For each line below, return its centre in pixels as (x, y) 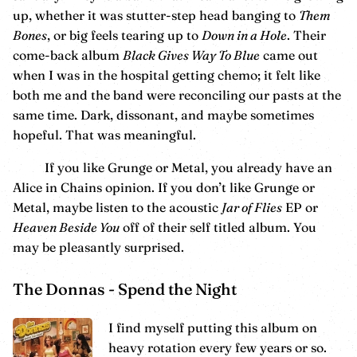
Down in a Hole (244, 35)
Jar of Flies (252, 207)
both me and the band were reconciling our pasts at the (177, 94)
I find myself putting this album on (213, 327)
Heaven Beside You (66, 227)
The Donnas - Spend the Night (125, 288)
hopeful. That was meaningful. (104, 134)
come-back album (68, 55)
